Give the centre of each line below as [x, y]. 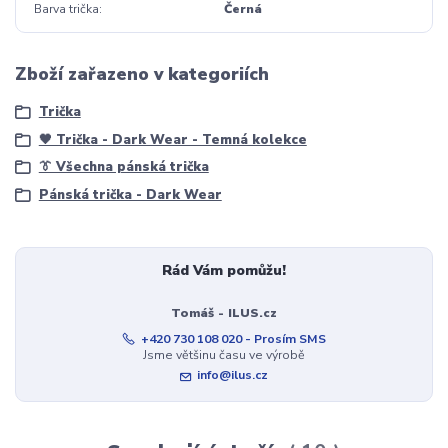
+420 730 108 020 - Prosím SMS [234, 338]
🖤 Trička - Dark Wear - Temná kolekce [172, 139]
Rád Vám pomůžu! [223, 271]
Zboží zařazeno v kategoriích [142, 73]
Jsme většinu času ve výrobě [223, 354]
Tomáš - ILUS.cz [223, 312]
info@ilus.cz [233, 375]
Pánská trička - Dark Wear [130, 194]
